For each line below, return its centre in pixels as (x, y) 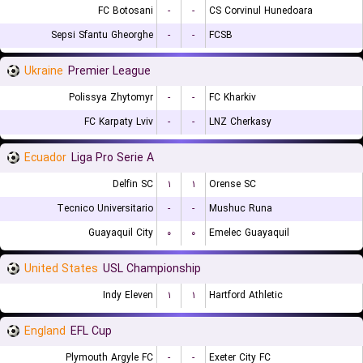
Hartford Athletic (246, 295)
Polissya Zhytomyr (111, 98)
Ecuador (45, 158)
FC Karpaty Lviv (119, 122)
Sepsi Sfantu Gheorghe (102, 35)
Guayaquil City (121, 233)
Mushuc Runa (241, 209)
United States (61, 269)
